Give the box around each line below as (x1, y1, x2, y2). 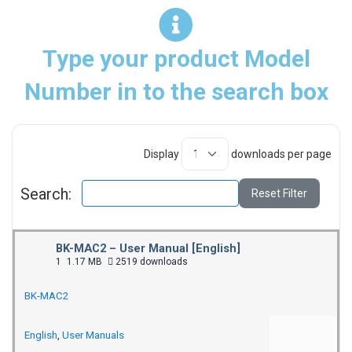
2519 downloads (113, 256, 188, 267)
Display (144, 148, 181, 160)
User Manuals (62, 329, 124, 341)
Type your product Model (42, 45, 310, 72)
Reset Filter (251, 187, 307, 200)
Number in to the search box (24, 78, 328, 105)
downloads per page (229, 148, 332, 160)
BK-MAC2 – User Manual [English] (56, 241, 240, 255)
